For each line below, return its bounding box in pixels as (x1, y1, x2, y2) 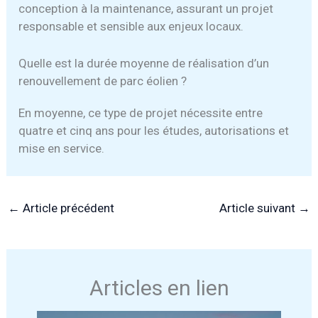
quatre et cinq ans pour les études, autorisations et (18, 124, 290, 138)
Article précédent (20, 201, 115, 216)
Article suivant (219, 201, 298, 216)
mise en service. (18, 141, 105, 156)
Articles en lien (89, 275, 229, 301)
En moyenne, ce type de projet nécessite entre (18, 106, 263, 121)
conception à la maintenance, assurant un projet (18, 1, 274, 16)
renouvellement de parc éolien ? (18, 74, 187, 89)
